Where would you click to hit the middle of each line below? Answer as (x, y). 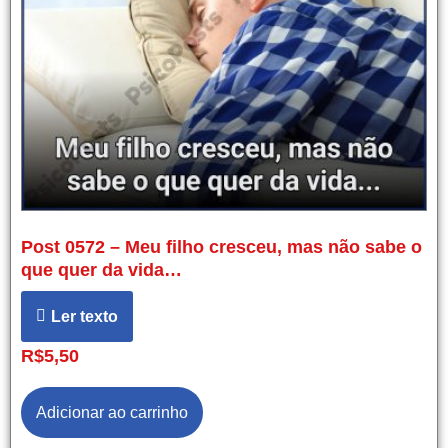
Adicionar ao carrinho (112, 412)
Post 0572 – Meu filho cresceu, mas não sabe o (221, 246)
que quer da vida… (101, 269)
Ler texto (84, 316)
